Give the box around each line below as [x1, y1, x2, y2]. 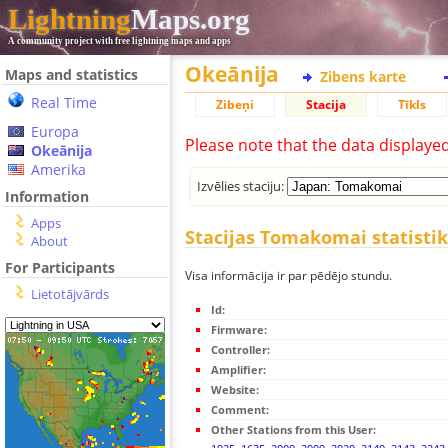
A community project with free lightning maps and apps [8, 36, 231, 46]
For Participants [5, 258, 115, 277]
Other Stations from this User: [211, 422, 376, 438]
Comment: [211, 402, 269, 418]
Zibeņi [216, 96, 254, 113]
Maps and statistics [5, 65, 138, 84]
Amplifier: [211, 362, 266, 378]
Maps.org [131, 3, 250, 35]
